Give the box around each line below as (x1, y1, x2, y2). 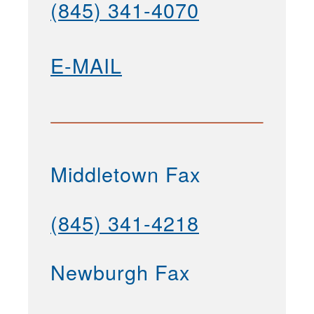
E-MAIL (50, 50, 122, 80)
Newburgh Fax (50, 257, 190, 286)
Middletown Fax (50, 159, 200, 189)
